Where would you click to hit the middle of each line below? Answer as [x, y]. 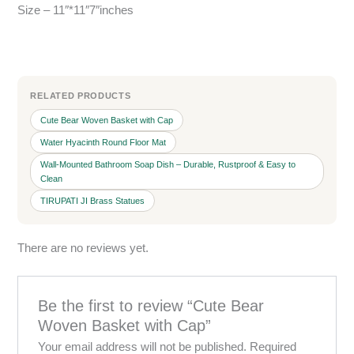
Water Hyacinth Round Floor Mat [104, 143]
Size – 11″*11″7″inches [76, 11]
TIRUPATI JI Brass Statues [93, 201]
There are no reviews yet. [83, 248]
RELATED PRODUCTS [81, 96]
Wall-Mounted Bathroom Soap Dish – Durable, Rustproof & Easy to [168, 165]
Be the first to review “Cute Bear [151, 305]
